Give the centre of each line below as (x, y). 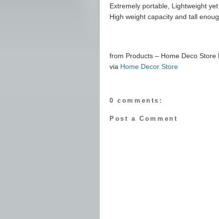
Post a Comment (144, 119)
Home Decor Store (149, 66)
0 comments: (136, 100)
